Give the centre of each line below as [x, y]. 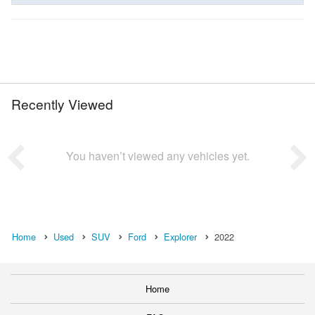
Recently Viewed [62, 103]
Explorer [180, 236]
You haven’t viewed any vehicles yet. [157, 155]
